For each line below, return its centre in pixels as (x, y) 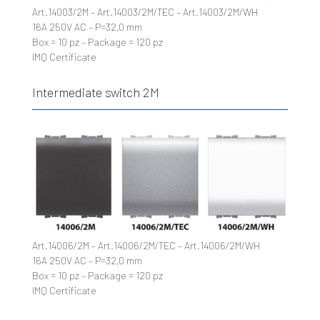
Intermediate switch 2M (95, 92)
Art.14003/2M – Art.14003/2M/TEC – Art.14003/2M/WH (145, 11)
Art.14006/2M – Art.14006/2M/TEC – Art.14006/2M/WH (146, 246)
